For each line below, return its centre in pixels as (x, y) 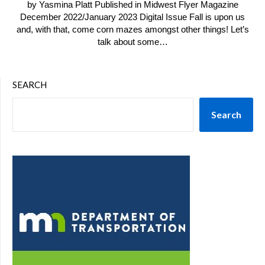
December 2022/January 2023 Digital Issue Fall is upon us (132, 17)
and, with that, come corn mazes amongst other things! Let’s (132, 29)
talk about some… (132, 42)
